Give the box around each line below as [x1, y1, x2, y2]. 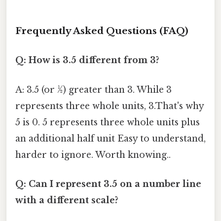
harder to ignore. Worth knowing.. [15, 149, 171, 160]
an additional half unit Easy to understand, [15, 133, 206, 144]
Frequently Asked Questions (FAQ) [15, 25, 188, 37]
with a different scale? [15, 194, 118, 206]
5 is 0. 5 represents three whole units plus [15, 116, 200, 128]
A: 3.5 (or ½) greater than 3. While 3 [15, 84, 172, 95]
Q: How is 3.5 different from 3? [15, 55, 159, 66]
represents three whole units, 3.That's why [15, 100, 204, 111]
